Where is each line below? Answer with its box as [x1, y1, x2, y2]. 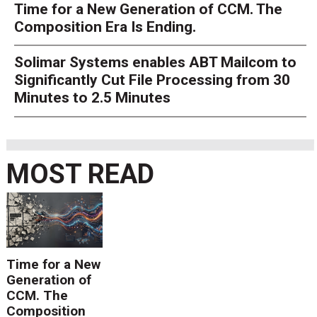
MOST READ [6, 158, 154, 190]
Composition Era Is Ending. [13, 18, 196, 35]
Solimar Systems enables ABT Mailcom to [13, 54, 296, 71]
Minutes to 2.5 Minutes [13, 89, 171, 107]
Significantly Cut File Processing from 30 [13, 71, 290, 89]
